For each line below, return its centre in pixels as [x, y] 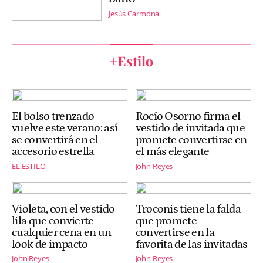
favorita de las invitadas [191, 245]
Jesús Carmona [134, 14]
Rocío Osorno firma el [188, 117]
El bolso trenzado [53, 117]
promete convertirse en [191, 140]
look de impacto [50, 245]
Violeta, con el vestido [63, 209]
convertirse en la [175, 233]
